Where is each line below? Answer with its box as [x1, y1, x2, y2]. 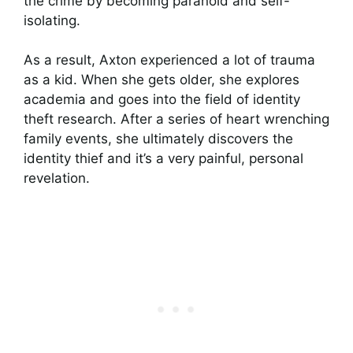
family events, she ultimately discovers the [24, 131, 293, 147]
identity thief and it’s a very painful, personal [24, 150, 303, 166]
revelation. [24, 170, 90, 186]
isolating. [24, 12, 80, 28]
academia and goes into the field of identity [24, 91, 300, 107]
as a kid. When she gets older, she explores [24, 72, 299, 87]
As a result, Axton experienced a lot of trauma [24, 52, 315, 68]
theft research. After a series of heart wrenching [24, 111, 329, 127]
